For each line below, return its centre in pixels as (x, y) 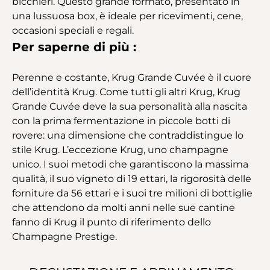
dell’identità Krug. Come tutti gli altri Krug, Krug (126, 92)
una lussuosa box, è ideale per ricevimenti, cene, (127, 16)
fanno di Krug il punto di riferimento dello (111, 222)
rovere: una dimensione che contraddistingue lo (128, 135)
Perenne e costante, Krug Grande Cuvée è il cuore (132, 77)
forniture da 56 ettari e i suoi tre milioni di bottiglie (132, 193)
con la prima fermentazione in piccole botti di (121, 121)
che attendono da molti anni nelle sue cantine (124, 207)
